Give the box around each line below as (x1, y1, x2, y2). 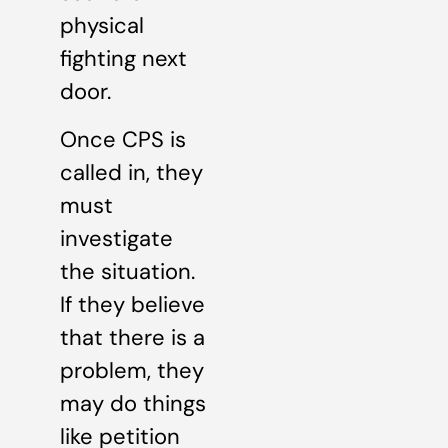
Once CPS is (60, 124, 186, 154)
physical (60, 11, 144, 41)
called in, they (60, 157, 203, 187)
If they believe (60, 289, 205, 319)
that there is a (60, 322, 205, 352)
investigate (60, 223, 173, 253)
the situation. (60, 256, 195, 286)
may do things (60, 388, 206, 418)
